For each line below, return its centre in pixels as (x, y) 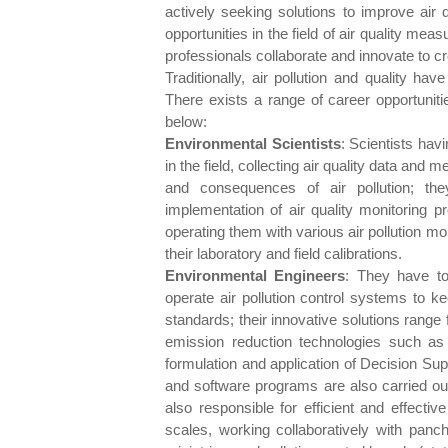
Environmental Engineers (255, 275)
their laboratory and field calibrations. (283, 253)
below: (186, 121)
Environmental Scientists (253, 143)
